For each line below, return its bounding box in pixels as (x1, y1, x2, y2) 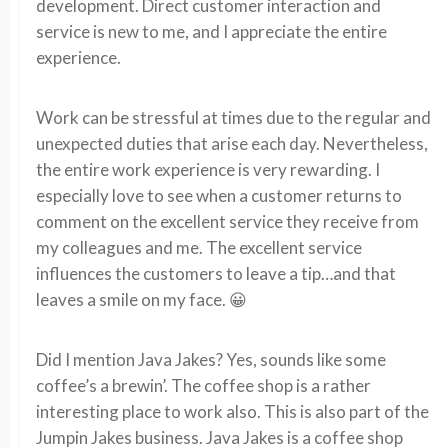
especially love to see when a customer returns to (36, 185, 402, 206)
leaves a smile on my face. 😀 (36, 289, 247, 310)
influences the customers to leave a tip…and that (36, 263, 396, 284)
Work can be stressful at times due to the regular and (36, 107, 431, 128)
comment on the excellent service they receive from (36, 211, 419, 232)
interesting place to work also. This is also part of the (36, 401, 429, 422)
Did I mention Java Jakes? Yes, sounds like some (36, 349, 386, 370)
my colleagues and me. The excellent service (36, 237, 362, 258)
